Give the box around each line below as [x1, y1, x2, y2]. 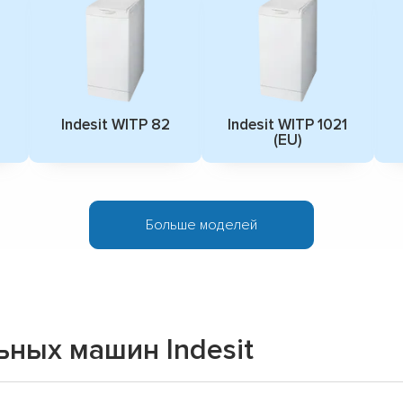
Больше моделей [146, 215, 257, 234]
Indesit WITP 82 [60, 114, 170, 134]
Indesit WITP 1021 [228, 114, 348, 134]
